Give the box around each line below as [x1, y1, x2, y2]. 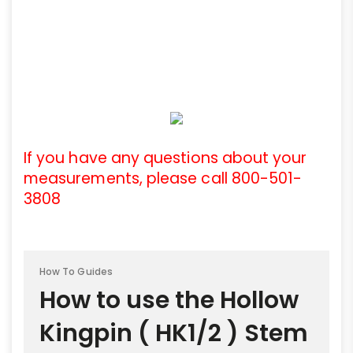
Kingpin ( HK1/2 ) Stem [39, 317, 308, 351]
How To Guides [39, 265, 113, 279]
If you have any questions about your [24, 147, 307, 169]
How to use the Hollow [39, 284, 299, 318]
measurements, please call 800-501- [24, 168, 303, 190]
